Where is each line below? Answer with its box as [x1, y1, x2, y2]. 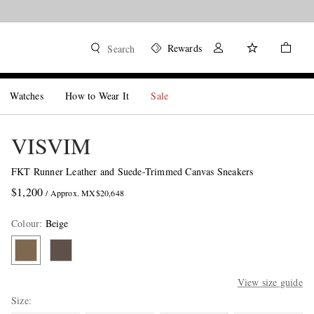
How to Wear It [65, 89, 130, 102]
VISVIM [11, 130, 90, 161]
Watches [10, 89, 43, 102]
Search [107, 42, 135, 55]
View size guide [237, 275, 303, 289]
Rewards [167, 41, 202, 55]
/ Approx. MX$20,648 [46, 187, 124, 198]
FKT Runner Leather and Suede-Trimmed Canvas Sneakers [11, 165, 254, 178]
